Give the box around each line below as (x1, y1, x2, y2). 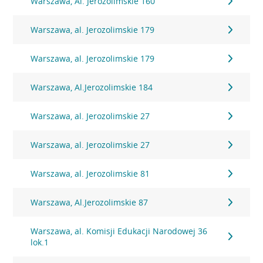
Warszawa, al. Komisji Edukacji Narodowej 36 (31, 225, 208, 237)
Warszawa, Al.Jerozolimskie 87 (31, 197, 149, 208)
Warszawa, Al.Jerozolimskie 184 (31, 82, 153, 93)
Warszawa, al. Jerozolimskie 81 (31, 168, 150, 179)
